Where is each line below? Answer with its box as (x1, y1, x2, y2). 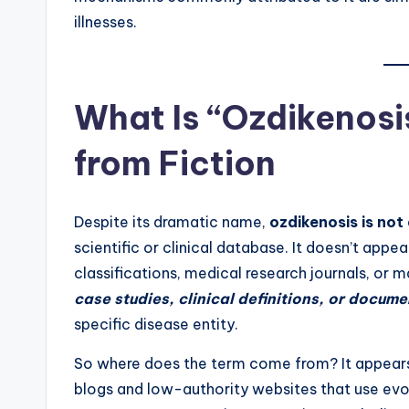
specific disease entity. (74, 315, 238, 334)
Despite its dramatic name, (74, 213, 269, 232)
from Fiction (74, 142, 276, 185)
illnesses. (74, 13, 137, 32)
